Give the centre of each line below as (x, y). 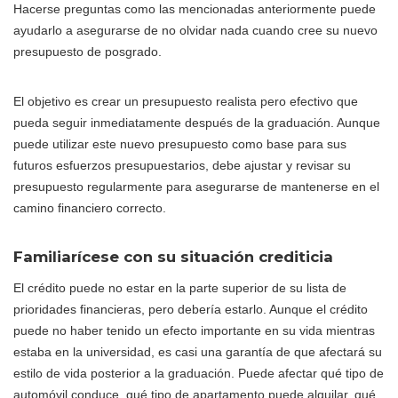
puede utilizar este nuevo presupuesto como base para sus (180, 143)
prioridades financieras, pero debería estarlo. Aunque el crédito (191, 309)
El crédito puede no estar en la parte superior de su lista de (180, 287)
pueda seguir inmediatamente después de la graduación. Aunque (197, 122)
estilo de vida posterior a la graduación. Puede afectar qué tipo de (199, 373)
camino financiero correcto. (90, 207)
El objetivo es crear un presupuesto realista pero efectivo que (186, 101)
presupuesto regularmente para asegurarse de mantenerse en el (196, 186)
